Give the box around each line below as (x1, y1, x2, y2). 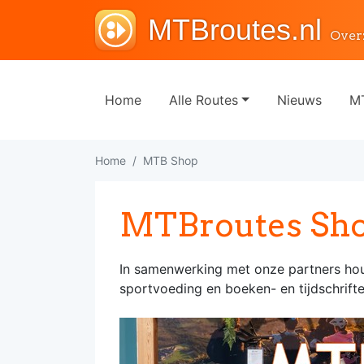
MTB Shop (143, 154, 198, 167)
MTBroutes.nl (148, 13, 322, 46)
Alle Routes (169, 92, 238, 108)
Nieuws (276, 92, 322, 108)
